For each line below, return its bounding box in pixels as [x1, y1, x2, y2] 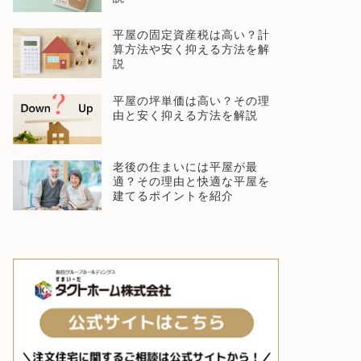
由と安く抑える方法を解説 [112, 109, 258, 122]
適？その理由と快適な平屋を [112, 175, 270, 188]
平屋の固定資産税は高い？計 [112, 28, 270, 41]
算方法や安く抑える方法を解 [112, 43, 270, 56]
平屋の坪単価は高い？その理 [112, 94, 270, 107]
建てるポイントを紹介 [112, 189, 234, 202]
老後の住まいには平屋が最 [112, 160, 258, 173]
